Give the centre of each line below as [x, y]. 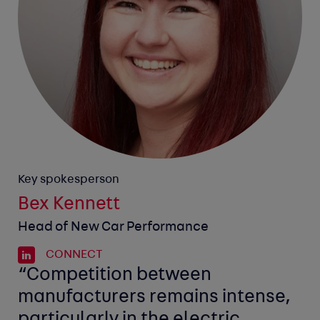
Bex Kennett [69, 205]
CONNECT [74, 255]
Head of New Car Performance [114, 228]
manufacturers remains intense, [155, 298]
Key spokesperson [69, 180]
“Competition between [115, 276]
